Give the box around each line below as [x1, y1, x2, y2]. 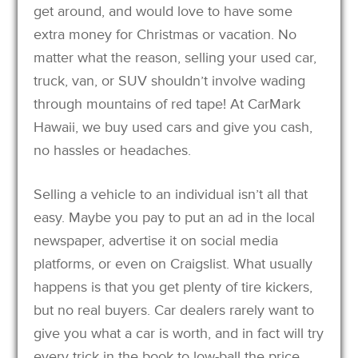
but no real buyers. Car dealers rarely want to [34, 300, 315, 319]
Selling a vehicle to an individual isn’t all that [34, 185, 308, 203]
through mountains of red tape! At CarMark [34, 94, 301, 113]
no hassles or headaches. [34, 141, 192, 159]
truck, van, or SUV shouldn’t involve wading [34, 71, 306, 89]
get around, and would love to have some [34, 2, 293, 20]
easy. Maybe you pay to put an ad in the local [34, 208, 316, 226]
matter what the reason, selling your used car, [34, 48, 317, 66]
